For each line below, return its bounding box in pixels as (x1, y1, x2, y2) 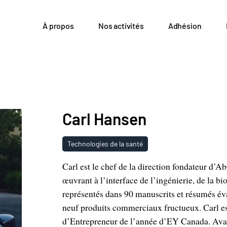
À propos (43, 21, 74, 31)
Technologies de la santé (67, 139, 143, 148)
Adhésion (168, 21, 202, 31)
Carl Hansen (62, 108, 146, 128)
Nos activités (98, 21, 144, 31)
